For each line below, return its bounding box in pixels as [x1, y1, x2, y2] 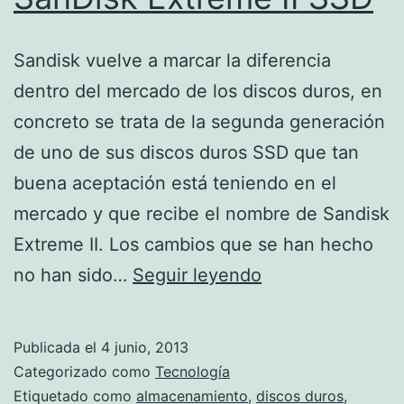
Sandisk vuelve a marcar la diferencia [14, 49, 331, 71]
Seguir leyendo [133, 263, 262, 286]
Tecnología [155, 362, 230, 381]
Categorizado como [14, 362, 155, 381]
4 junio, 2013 [101, 337, 188, 356]
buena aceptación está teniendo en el [14, 171, 336, 194]
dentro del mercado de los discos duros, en [14, 79, 382, 102]
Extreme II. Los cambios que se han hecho [14, 233, 373, 255]
